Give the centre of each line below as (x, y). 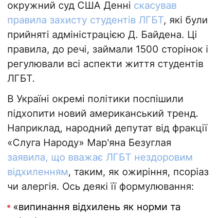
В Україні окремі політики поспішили (95, 99)
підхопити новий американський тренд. (103, 114)
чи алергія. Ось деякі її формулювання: (101, 187)
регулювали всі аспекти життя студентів (105, 64)
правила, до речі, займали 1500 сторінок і (108, 49)
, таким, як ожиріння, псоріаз (138, 172)
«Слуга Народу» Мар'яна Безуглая (89, 143)
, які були (186, 20)
